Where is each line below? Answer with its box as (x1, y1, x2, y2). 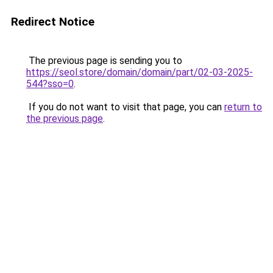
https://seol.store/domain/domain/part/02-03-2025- (26, 66, 253, 78)
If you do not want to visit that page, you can (26, 101, 224, 113)
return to (224, 101, 262, 113)
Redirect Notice (11, 15, 94, 29)
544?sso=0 (26, 78, 74, 90)
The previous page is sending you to (26, 55, 182, 66)
